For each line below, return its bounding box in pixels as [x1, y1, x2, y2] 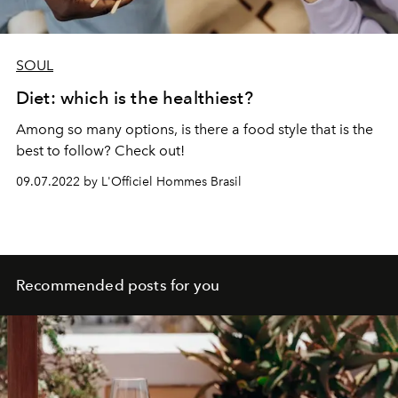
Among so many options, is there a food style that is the [16, 121, 373, 139]
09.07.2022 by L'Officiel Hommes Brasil [16, 174, 242, 190]
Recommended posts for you [16, 276, 219, 295]
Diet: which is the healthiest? [16, 87, 253, 109]
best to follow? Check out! [16, 142, 185, 160]
